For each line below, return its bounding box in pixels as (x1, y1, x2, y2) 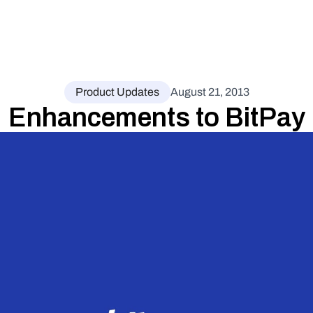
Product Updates (75, 86, 159, 98)
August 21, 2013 (170, 86, 249, 98)
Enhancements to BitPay (8, 97, 305, 138)
